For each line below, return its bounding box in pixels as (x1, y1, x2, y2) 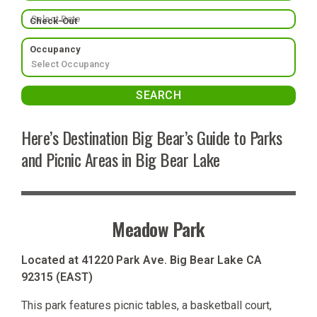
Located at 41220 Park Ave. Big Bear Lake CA (21, 253, 262, 267)
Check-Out (30, 16, 77, 27)
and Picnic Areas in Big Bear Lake (21, 146, 220, 173)
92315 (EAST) (21, 270, 93, 284)
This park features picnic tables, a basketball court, (21, 298, 272, 312)
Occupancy (30, 44, 81, 55)
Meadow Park (112, 215, 205, 243)
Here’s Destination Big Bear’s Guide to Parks (21, 125, 282, 151)
